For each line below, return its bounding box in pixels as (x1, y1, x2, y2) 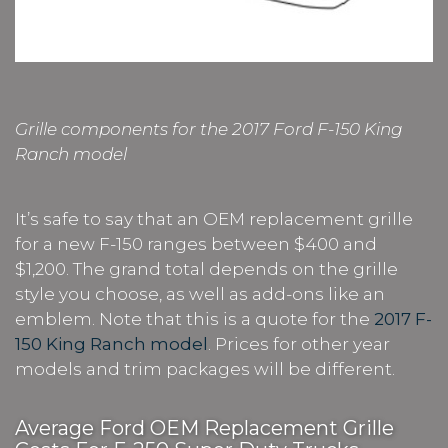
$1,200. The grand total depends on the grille (15, 258, 398, 279)
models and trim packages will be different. (15, 358, 395, 379)
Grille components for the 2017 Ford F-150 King (15, 118, 403, 139)
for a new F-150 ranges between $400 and (15, 233, 377, 254)
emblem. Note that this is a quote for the (15, 308, 374, 329)
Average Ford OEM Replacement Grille (15, 415, 394, 440)
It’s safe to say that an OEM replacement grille (15, 208, 413, 229)
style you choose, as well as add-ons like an (15, 283, 385, 304)
